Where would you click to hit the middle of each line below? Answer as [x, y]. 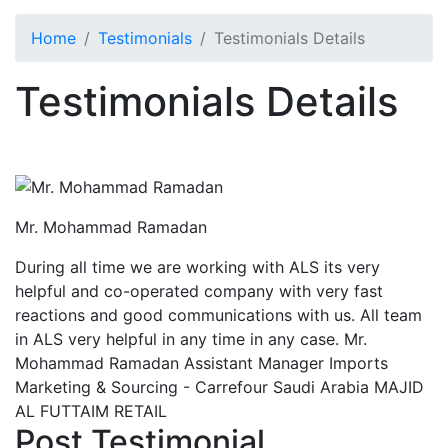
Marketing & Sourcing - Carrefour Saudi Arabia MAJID [219, 387]
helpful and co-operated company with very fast [199, 291]
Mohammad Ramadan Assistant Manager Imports [201, 363]
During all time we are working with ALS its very [197, 267]
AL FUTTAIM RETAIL [91, 411]
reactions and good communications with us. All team [218, 315]
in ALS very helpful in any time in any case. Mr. [191, 339]
